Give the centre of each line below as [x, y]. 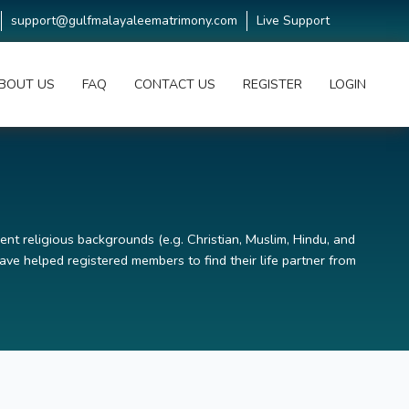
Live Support [293, 21]
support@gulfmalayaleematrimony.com [124, 21]
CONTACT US [175, 84]
